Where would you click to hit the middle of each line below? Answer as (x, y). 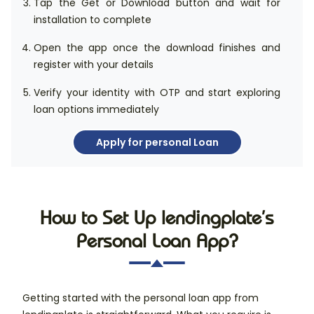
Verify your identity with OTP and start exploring (157, 93)
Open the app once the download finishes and (157, 48)
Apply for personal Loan (157, 142)
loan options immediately (96, 110)
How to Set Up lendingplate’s (157, 218)
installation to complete (93, 20)
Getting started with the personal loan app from (141, 298)
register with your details (94, 65)
